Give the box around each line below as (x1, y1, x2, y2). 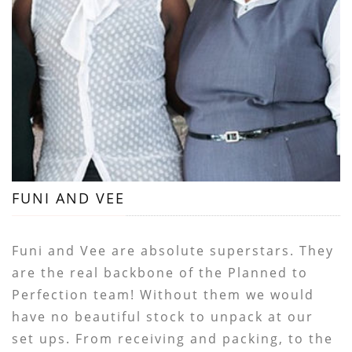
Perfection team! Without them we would (12, 285, 315, 303)
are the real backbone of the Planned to (12, 263, 309, 281)
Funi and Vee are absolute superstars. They (12, 241, 335, 259)
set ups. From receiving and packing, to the (12, 329, 334, 347)
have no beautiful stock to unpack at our (12, 307, 314, 325)
